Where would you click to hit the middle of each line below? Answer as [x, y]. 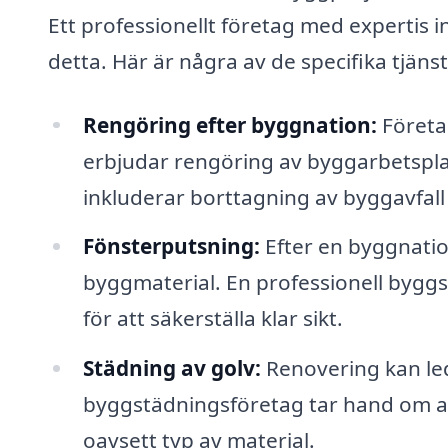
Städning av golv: [171, 368]
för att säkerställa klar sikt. [212, 318]
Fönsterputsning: [171, 246]
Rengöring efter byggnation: [229, 124]
